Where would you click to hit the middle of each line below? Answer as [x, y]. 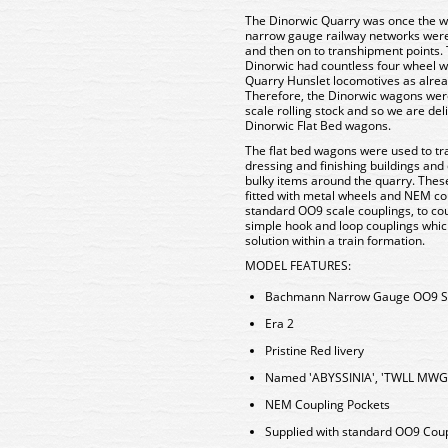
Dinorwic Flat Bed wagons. [318, 125]
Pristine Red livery [314, 350]
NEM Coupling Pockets [327, 404]
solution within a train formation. [335, 240]
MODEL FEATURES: [298, 265]
